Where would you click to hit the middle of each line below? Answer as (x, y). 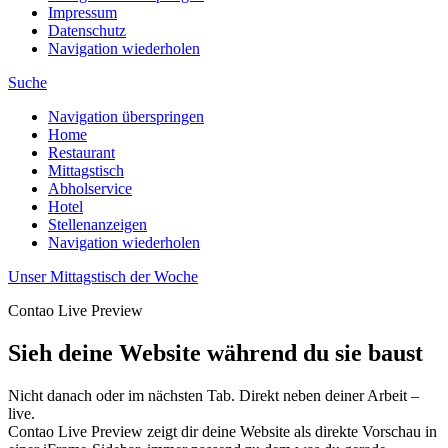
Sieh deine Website (107, 352)
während (252, 352)
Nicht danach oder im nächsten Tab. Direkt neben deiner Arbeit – (213, 395)
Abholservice (90, 188)
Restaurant (81, 152)
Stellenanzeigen (97, 224)
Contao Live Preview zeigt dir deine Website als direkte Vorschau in (222, 431)
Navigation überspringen (126, 116)
